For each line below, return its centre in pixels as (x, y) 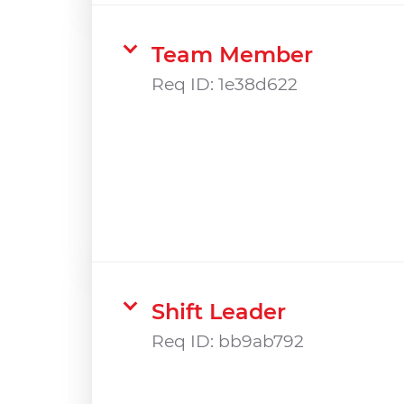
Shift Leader (219, 311)
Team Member (232, 54)
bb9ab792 (261, 341)
